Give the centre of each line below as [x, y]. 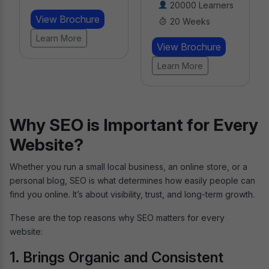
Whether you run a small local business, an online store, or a [128, 166]
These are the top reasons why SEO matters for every [117, 217]
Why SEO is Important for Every [134, 125]
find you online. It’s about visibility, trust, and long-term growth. [133, 194]
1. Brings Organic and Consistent [116, 257]
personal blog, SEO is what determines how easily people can [132, 180]
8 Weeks [186, 21]
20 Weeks [67, 21]
